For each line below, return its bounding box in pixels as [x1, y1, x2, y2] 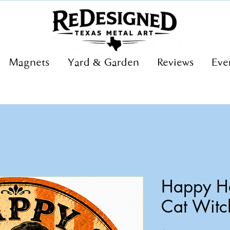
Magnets [9, 57, 49, 69]
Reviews [158, 57, 194, 69]
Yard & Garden [68, 57, 139, 69]
